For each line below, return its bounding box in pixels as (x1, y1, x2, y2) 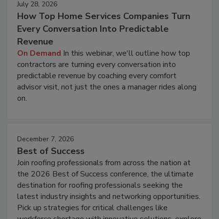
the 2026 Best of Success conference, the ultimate (17, 168, 194, 179)
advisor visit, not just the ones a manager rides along (17, 81, 197, 92)
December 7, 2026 (17, 134, 74, 144)
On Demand (17, 47, 61, 59)
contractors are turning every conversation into (17, 59, 176, 70)
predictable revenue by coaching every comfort (17, 70, 176, 81)
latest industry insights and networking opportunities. (17, 191, 200, 202)
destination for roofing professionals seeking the (17, 179, 183, 191)
